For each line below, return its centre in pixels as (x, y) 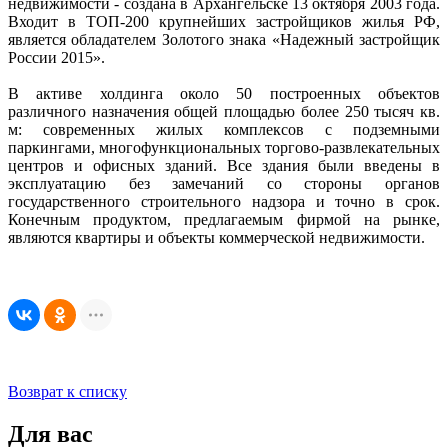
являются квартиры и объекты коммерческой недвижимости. (216, 238)
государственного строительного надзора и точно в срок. (224, 202)
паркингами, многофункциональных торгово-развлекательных (224, 148)
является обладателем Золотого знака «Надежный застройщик (224, 40)
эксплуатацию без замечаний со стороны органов (224, 184)
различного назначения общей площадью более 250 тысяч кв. (224, 112)
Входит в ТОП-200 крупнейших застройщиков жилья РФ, (224, 22)
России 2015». (56, 58)
